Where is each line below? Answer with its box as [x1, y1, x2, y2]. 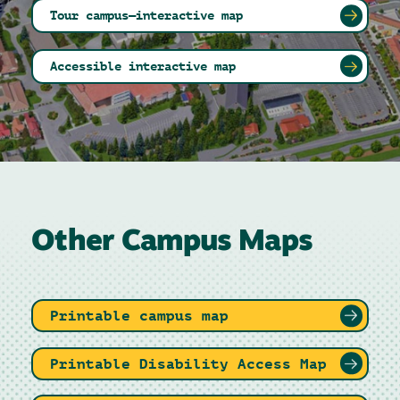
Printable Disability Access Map [50, 354, 328, 372]
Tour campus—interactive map [50, 8, 244, 22]
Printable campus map [50, 307, 229, 324]
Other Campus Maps [31, 228, 313, 257]
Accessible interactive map [50, 58, 237, 73]
